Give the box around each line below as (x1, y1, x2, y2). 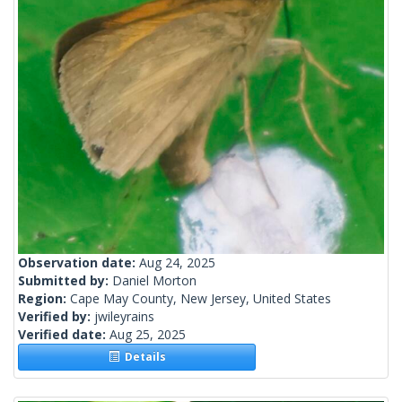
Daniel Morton (112, 272, 197, 290)
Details (118, 349, 166, 365)
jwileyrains (94, 308, 154, 326)
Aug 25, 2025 (109, 326, 186, 344)
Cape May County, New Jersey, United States (70, 290, 331, 308)
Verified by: (18, 308, 94, 326)
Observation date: (18, 254, 139, 272)
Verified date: (18, 326, 109, 344)
